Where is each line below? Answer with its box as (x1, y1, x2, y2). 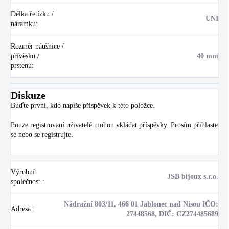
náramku (11, 19, 36, 28)
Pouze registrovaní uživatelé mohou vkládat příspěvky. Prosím (11, 121, 193, 129)
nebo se (16, 130, 42, 139)
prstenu (11, 61, 32, 70)
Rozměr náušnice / (11, 42, 64, 50)
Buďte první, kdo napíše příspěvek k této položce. (11, 101, 155, 109)
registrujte (42, 130, 71, 139)
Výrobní (11, 168, 35, 176)
